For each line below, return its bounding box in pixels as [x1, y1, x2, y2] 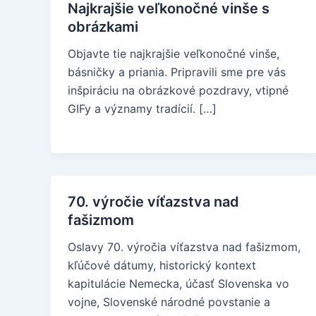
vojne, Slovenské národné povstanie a [68, 295, 270, 309]
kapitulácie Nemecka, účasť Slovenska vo [68, 276, 289, 291]
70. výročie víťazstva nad [68, 193, 239, 210]
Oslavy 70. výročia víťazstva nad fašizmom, [68, 240, 300, 254]
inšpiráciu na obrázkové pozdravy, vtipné [68, 83, 288, 97]
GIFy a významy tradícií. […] [68, 102, 217, 116]
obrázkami [68, 18, 138, 35]
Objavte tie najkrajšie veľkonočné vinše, [68, 47, 279, 61]
